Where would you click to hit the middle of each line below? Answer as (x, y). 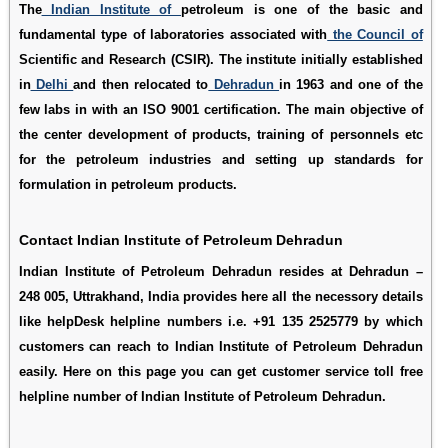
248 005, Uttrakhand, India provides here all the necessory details (220, 296)
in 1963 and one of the (351, 84)
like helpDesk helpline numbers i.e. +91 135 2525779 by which (220, 321)
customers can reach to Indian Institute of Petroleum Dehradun (220, 346)
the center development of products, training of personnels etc (220, 134)
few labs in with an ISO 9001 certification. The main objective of (220, 109)
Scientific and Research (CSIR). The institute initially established (220, 59)
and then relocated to (141, 84)
